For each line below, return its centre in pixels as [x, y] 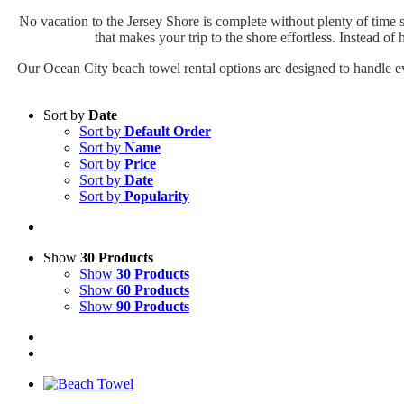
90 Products [153, 306]
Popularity [157, 196]
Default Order [168, 131]
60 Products [153, 289]
